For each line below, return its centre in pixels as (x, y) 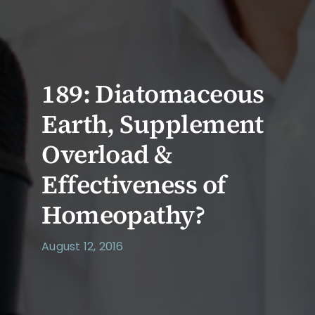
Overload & (107, 154)
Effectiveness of (134, 184)
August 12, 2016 (83, 246)
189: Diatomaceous (153, 94)
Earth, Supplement (153, 124)
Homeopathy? (123, 214)
